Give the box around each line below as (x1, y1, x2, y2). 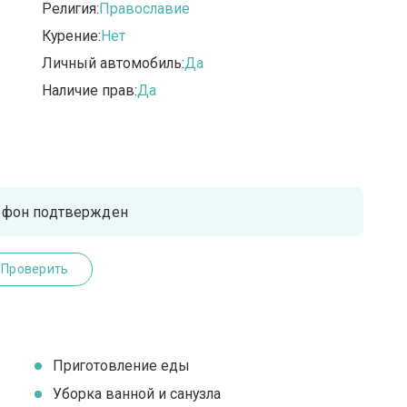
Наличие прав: (42, 82, 138, 100)
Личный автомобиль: (42, 55, 185, 73)
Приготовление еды (53, 357, 191, 375)
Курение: (42, 27, 102, 45)
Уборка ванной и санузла (53, 385, 222, 403)
